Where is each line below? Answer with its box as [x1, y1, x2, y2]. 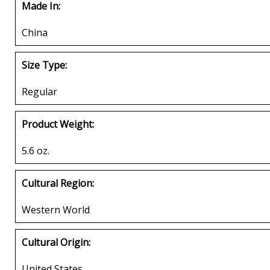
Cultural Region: [22, 176, 94, 190]
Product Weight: [22, 117, 94, 131]
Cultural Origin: [22, 235, 90, 249]
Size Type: [22, 58, 67, 72]
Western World [22, 202, 90, 216]
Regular [22, 84, 57, 98]
